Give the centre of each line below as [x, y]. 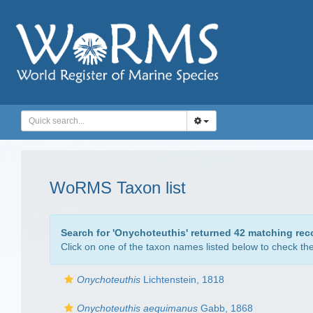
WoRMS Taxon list [118, 188]
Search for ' [88, 233]
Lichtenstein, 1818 [182, 279]
